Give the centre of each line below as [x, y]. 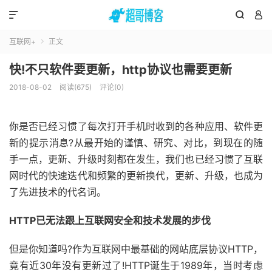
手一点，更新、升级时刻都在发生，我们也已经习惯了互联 [136, 159]
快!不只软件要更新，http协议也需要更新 [121, 70]
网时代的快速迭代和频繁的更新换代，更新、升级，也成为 [136, 175]
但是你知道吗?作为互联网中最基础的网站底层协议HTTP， [136, 249]
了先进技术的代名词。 [58, 192]
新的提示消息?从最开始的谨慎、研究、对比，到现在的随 [136, 143]
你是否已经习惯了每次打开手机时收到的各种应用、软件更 [136, 126]
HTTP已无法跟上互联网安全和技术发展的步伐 [110, 220]
